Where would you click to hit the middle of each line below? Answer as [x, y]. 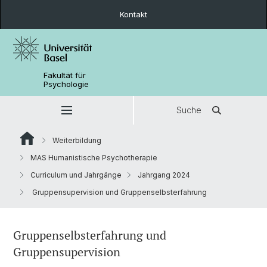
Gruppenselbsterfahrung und [90, 235]
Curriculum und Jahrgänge [76, 175]
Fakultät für [65, 75]
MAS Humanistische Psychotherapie [94, 158]
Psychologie [66, 84]
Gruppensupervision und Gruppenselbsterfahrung [119, 192]
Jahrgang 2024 [164, 175]
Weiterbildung [77, 140]
